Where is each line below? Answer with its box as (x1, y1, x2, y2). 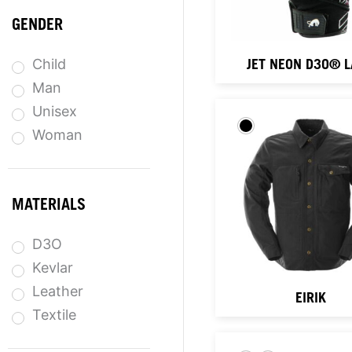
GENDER (12, 18, 63, 35)
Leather (32, 282, 83, 299)
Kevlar (32, 258, 73, 276)
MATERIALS (12, 198, 86, 214)
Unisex (32, 102, 77, 119)
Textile (32, 306, 76, 323)
